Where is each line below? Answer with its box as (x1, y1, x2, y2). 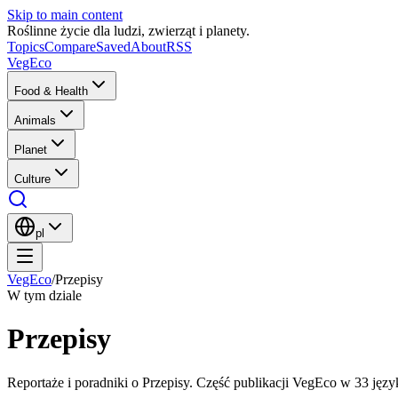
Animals (14, 114, 56, 127)
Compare (44, 39, 96, 54)
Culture (14, 172, 51, 186)
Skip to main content (7, 7, 123, 22)
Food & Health (14, 84, 88, 98)
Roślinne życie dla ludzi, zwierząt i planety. (7, 23, 250, 38)
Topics (7, 39, 44, 54)
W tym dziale (7, 288, 82, 303)
